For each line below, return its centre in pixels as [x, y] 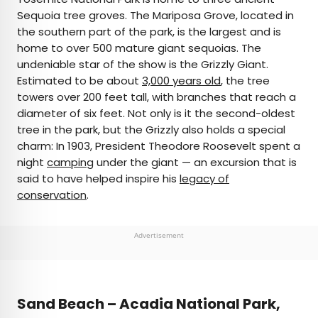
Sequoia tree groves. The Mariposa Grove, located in [155, 16]
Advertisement [159, 235]
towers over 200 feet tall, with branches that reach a [157, 97]
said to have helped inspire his [98, 179]
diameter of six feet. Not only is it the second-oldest [156, 114]
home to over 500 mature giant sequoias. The [139, 48]
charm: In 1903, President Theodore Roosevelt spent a [159, 146]
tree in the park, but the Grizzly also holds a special [151, 130]
